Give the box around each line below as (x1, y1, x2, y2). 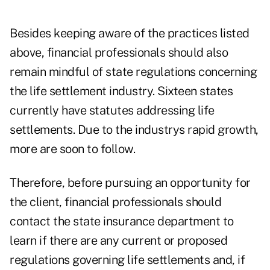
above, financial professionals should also (10, 45, 228, 60)
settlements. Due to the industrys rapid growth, (10, 122, 259, 137)
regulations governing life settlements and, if (10, 253, 245, 268)
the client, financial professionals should (10, 195, 221, 210)
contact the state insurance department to (10, 214, 234, 229)
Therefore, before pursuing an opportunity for (10, 175, 251, 190)
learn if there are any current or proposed (10, 233, 227, 248)
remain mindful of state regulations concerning (10, 64, 257, 80)
